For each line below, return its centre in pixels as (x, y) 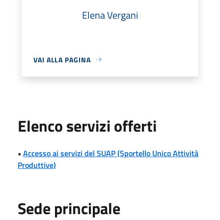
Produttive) (37, 165)
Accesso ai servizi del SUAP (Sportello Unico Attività (111, 153)
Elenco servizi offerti (87, 125)
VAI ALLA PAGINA (62, 59)
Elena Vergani (110, 15)
